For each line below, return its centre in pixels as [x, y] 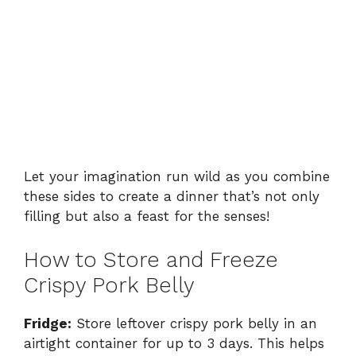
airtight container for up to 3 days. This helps [174, 343]
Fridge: [48, 323]
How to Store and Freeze [151, 259]
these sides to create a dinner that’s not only [172, 197]
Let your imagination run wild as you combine [177, 177]
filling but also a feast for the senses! [147, 217]
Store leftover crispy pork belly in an [194, 323]
